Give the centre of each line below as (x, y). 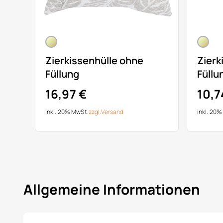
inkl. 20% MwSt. (67, 112)
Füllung (62, 74)
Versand (112, 112)
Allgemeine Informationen (112, 189)
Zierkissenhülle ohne (94, 60)
